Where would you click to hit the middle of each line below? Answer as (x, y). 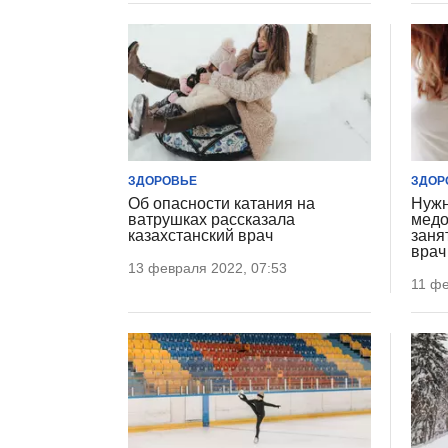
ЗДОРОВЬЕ (162, 180)
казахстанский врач (200, 235)
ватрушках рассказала (211, 219)
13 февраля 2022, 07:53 (207, 267)
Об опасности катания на (221, 203)
